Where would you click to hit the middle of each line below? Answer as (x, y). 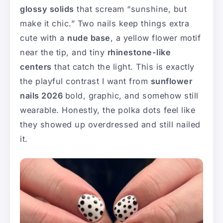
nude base (89, 38)
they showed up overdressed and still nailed (110, 124)
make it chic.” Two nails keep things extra (105, 23)
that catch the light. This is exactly (123, 66)
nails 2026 (43, 95)
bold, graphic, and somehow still (132, 95)
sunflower (171, 81)
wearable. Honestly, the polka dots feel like (108, 110)
